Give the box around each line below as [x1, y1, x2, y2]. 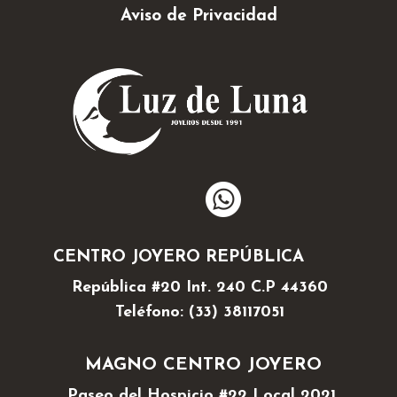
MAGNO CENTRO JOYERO [84, 356, 322, 375]
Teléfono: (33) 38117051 [114, 304, 284, 322]
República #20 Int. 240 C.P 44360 [71, 279, 328, 297]
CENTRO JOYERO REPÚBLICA [53, 249, 304, 267]
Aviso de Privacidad [120, 8, 277, 25]
